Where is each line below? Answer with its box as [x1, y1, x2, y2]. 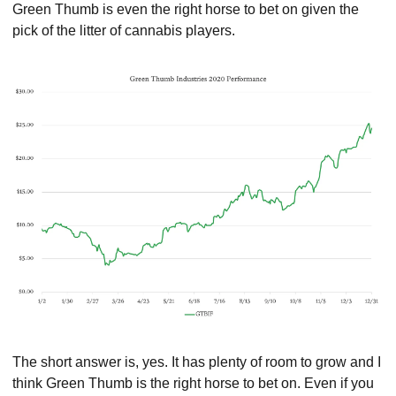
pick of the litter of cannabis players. [12, 22, 235, 38]
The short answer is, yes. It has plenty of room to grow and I [12, 354, 381, 370]
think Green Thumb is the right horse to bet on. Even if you [12, 376, 374, 392]
